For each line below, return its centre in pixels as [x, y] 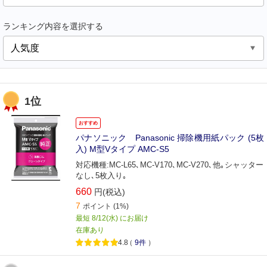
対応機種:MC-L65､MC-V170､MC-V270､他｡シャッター [170, 165]
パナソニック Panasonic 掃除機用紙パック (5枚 [170, 138]
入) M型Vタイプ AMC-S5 [122, 149]
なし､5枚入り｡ [101, 176]
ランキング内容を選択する [53, 26]
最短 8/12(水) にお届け [112, 218]
